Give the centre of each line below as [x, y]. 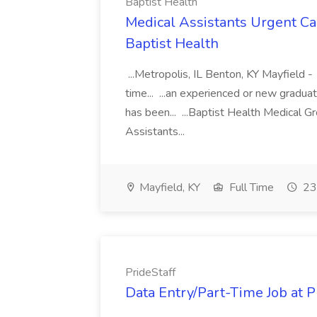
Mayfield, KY [168, 188]
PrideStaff [150, 272]
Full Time [250, 188]
